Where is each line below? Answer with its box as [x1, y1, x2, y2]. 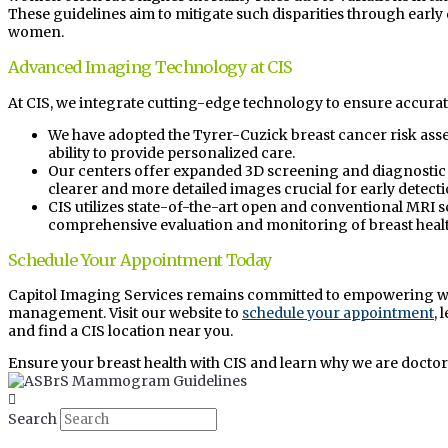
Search [8, 410, 57, 429]
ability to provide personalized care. [48, 143, 295, 162]
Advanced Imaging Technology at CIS [8, 57, 293, 78]
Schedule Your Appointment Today [8, 249, 273, 270]
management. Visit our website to [8, 304, 242, 323]
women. [8, 22, 64, 41]
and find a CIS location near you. [8, 322, 236, 341]
